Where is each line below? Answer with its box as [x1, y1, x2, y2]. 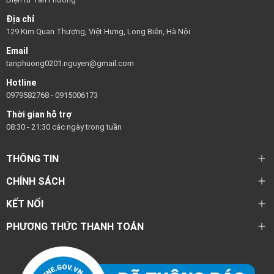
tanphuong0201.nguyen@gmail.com [6, 58, 134, 68]
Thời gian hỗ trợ [6, 109, 72, 119]
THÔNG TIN [6, 152, 59, 165]
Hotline [6, 77, 36, 87]
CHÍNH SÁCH [6, 175, 65, 187]
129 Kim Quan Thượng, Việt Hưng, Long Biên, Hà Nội [6, 26, 190, 36]
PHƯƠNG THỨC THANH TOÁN [6, 220, 144, 232]
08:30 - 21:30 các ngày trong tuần [6, 122, 122, 131]
